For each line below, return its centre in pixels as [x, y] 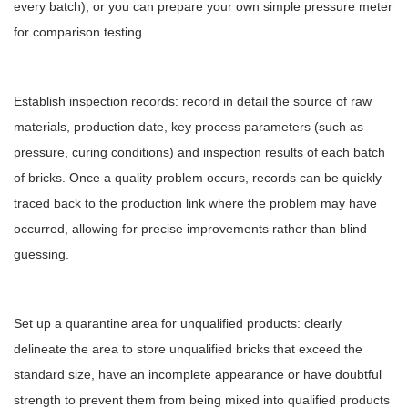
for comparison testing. [80, 32]
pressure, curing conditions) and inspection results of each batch [199, 152]
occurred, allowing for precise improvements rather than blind [190, 229]
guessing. [41, 254]
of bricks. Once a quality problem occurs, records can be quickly [198, 178]
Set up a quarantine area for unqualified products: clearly [178, 323]
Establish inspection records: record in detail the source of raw [193, 101]
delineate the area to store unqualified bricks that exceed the [188, 349]
